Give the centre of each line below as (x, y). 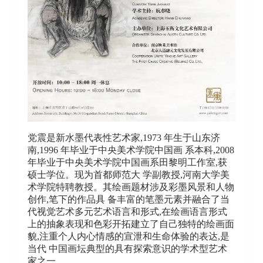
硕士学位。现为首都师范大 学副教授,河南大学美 (128, 175)
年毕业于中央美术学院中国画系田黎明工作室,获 (127, 163)
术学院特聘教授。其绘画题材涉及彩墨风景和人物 (131, 187)
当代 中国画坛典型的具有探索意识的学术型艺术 (127, 249)
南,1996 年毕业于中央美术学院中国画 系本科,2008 (131, 150)
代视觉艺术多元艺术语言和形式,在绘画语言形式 (127, 212)
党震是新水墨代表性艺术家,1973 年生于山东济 (124, 138)
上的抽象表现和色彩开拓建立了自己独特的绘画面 (131, 224)
